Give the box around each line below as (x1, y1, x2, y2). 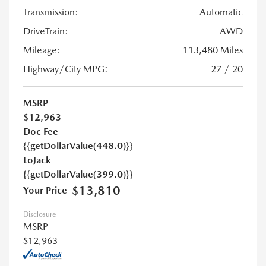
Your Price (23, 184, 67, 196)
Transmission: (23, 6, 78, 18)
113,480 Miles (183, 44, 243, 56)
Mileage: (23, 44, 61, 56)
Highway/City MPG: (23, 63, 108, 75)
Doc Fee (23, 125, 58, 137)
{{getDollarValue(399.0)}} (23, 168, 133, 180)
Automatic (199, 6, 243, 18)
